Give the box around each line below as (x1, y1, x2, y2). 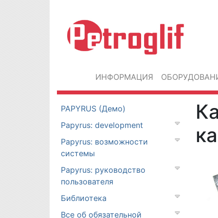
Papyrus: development (61, 120, 143, 130)
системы (61, 148, 95, 158)
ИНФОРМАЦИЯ (95, 72, 153, 82)
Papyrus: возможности (61, 137, 148, 146)
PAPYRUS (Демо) (61, 104, 126, 113)
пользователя (61, 177, 113, 186)
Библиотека (61, 193, 107, 203)
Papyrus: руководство (61, 165, 145, 175)
